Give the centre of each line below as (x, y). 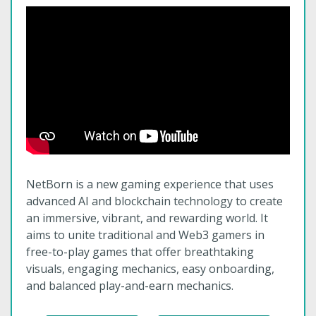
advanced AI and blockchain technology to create (154, 201)
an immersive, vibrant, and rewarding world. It (147, 218)
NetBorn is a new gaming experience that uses (150, 184)
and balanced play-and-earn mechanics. (130, 286)
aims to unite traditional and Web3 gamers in (145, 235)
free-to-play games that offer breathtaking (140, 252)
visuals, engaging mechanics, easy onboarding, (150, 269)
